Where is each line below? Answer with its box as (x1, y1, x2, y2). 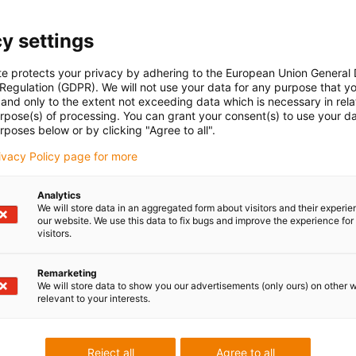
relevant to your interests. (37, 292, 150, 304)
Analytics (37, 189, 81, 201)
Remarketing (37, 267, 97, 279)
